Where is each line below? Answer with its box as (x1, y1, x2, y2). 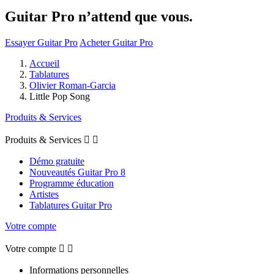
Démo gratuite (29, 155, 84, 166)
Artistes (29, 188, 59, 199)
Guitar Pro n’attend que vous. (5, 8, 193, 24)
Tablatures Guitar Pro (29, 199, 112, 210)
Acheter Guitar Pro (80, 37, 153, 48)
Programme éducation (29, 177, 114, 188)
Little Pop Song (29, 91, 90, 102)
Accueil (29, 57, 59, 68)
